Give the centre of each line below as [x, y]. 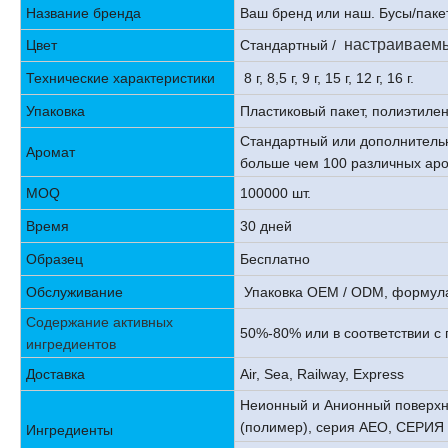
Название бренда [83, 12]
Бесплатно [275, 258]
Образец [54, 258]
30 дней [266, 225]
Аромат [50, 151]
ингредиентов [71, 343]
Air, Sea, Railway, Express [326, 373]
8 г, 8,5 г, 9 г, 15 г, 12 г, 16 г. [331, 77]
